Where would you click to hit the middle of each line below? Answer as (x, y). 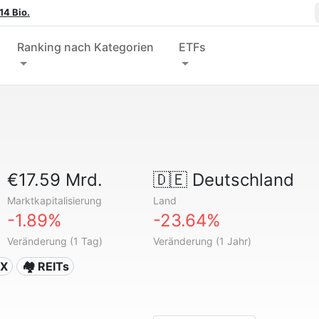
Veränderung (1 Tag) (55, 241)
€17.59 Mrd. (55, 180)
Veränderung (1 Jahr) (202, 241)
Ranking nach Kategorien (86, 47)
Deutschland (240, 180)
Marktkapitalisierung (55, 200)
